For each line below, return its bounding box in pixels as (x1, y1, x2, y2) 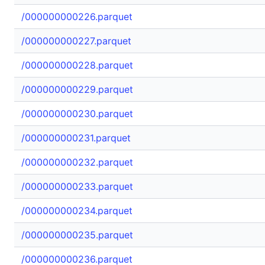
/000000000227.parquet (21, 35, 131, 47)
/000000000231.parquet (21, 132, 131, 144)
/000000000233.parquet (21, 180, 133, 192)
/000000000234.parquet (21, 205, 132, 216)
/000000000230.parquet (21, 108, 133, 119)
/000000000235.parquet (21, 229, 133, 241)
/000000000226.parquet (21, 11, 132, 22)
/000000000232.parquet (21, 156, 133, 168)
